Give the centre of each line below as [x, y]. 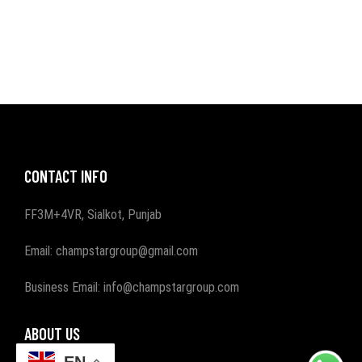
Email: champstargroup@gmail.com [111, 250]
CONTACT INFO [66, 176]
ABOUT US [52, 333]
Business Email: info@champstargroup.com [132, 287]
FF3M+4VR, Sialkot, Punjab [93, 214]
